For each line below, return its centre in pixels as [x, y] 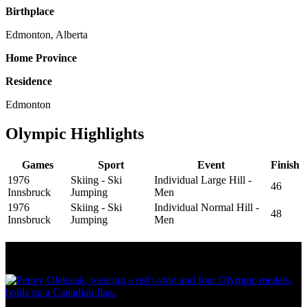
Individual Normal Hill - [207, 207]
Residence [29, 82]
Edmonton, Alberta [47, 35]
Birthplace [30, 12]
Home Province [41, 58]
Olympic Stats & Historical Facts [122, 250]
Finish [285, 164]
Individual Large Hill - [203, 180]
